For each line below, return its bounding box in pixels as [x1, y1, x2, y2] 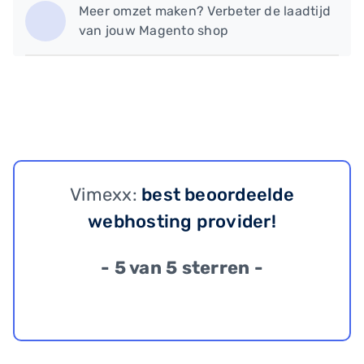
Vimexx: [70, 183, 142, 206]
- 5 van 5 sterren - [101, 256, 263, 279]
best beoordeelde [141, 183, 294, 206]
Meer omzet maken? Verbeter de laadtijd [79, 2, 331, 19]
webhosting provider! [88, 210, 276, 232]
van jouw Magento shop [79, 22, 229, 38]
